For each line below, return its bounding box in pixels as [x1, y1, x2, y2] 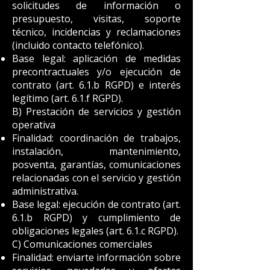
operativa [12, 118, 55, 131]
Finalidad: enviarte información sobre [12, 251, 181, 264]
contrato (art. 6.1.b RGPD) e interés [12, 78, 181, 92]
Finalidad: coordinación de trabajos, [12, 131, 181, 145]
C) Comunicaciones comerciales [12, 237, 152, 251]
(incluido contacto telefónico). [12, 39, 144, 52]
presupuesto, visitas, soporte [12, 12, 181, 25]
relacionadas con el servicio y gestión [12, 171, 181, 184]
